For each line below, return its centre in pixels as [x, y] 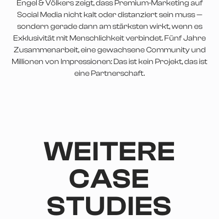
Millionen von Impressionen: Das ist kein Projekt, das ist [109, 62]
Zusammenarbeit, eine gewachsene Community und [109, 50]
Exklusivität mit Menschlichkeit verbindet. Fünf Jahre [109, 38]
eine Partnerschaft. [109, 74]
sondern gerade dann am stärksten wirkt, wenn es [109, 27]
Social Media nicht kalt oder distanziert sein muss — [109, 15]
